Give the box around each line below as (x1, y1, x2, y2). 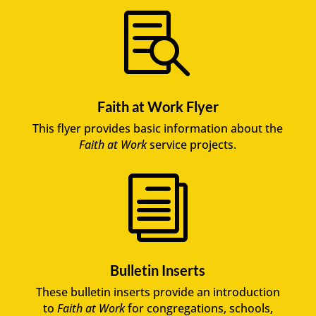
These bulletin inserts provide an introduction (35, 284, 280, 300)
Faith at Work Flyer (97, 97, 219, 115)
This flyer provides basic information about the (32, 120, 284, 136)
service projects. (147, 136, 237, 152)
